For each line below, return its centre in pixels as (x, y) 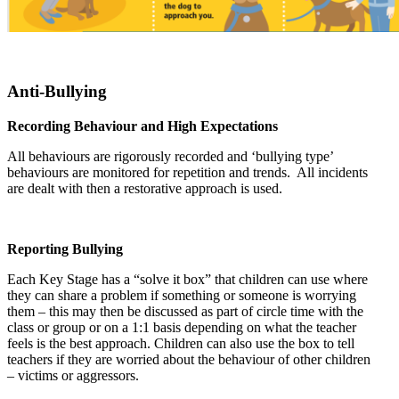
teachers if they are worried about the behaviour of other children (189, 360)
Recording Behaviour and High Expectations (142, 126)
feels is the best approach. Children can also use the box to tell (181, 344)
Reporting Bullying (65, 249)
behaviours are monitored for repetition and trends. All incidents (187, 173)
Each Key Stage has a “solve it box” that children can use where (187, 280)
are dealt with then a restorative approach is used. (145, 189)
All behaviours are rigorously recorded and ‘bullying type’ (170, 157)
